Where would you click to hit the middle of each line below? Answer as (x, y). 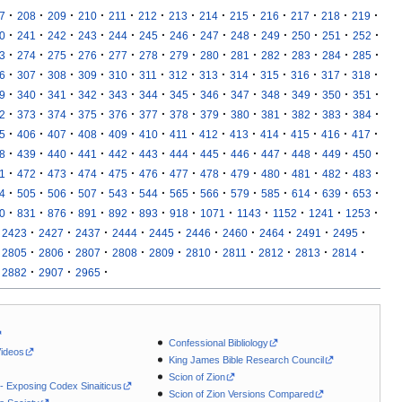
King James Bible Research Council (247, 360)
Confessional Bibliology (219, 342)
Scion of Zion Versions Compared (242, 394)
